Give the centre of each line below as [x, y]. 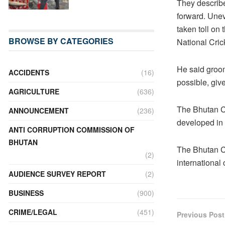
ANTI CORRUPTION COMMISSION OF [72, 129]
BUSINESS [26, 193]
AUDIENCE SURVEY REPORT [57, 174]
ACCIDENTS [29, 72]
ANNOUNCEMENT [39, 110]
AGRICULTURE [34, 91]
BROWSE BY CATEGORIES [61, 41]
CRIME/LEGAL [33, 212]
